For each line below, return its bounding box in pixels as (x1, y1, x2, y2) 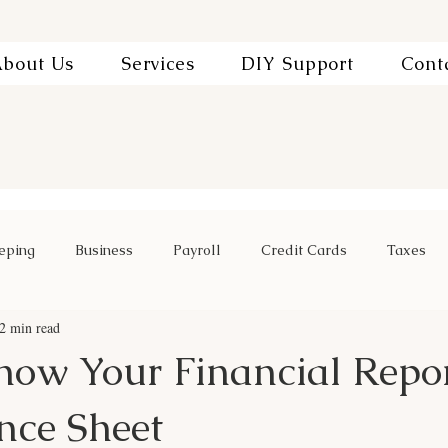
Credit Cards (261, 240, 347, 259)
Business (75, 240, 133, 259)
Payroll (173, 240, 221, 259)
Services (120, 52, 195, 75)
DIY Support (241, 52, 355, 75)
